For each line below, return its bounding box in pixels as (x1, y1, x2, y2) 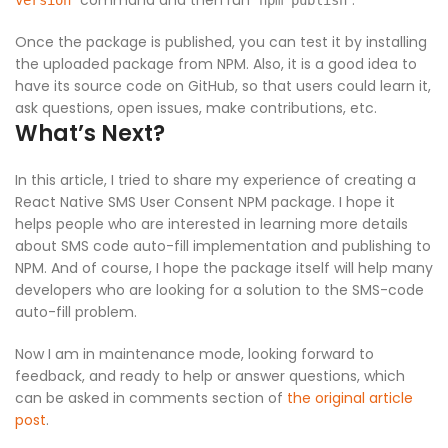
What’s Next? (15, 118, 165, 150)
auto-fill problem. (15, 302, 137, 323)
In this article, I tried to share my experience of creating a (15, 170, 416, 191)
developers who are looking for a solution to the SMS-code (15, 280, 424, 301)
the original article (287, 388, 413, 409)
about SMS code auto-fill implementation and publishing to (15, 236, 431, 257)
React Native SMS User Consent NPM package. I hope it (15, 192, 395, 213)
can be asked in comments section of (15, 388, 287, 409)
